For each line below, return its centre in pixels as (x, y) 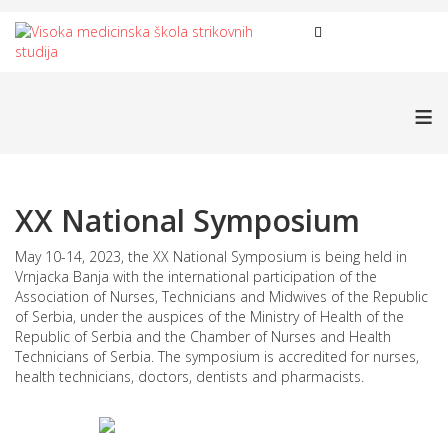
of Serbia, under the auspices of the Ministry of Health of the (209, 316)
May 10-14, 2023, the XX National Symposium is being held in (211, 256)
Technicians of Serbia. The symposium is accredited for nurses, (217, 356)
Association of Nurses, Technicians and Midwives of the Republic (221, 296)
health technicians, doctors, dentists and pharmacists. (189, 376)
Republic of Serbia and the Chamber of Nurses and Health (203, 336)
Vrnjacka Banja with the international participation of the (196, 276)
